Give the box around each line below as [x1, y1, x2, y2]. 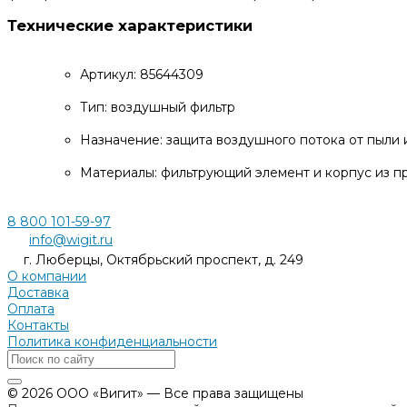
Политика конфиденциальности [7, 333, 217, 350]
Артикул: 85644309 [80, 65, 203, 83]
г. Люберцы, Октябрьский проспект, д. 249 [24, 251, 303, 268]
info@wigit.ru [29, 231, 113, 248]
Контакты [7, 316, 69, 333]
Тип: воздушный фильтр [80, 98, 235, 115]
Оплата [7, 300, 55, 317]
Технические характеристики [7, 16, 253, 35]
